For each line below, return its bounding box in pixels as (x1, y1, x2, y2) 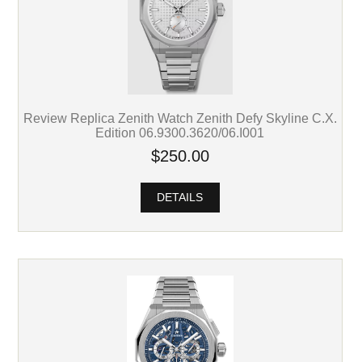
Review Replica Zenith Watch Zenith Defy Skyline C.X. (23, 110, 337, 125)
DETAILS (154, 191, 207, 204)
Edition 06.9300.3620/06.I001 (95, 124, 265, 140)
